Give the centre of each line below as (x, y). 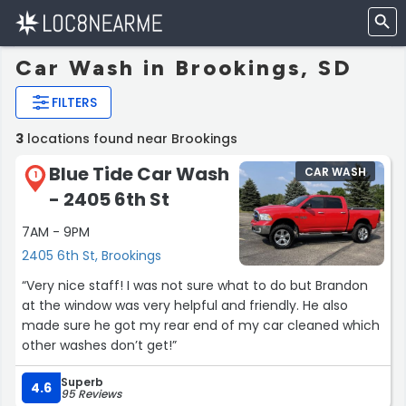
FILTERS (74, 102)
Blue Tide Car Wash (139, 174)
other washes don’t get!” (99, 346)
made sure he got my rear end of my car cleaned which (201, 326)
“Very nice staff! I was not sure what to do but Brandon (195, 286)
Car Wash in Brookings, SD (184, 68)
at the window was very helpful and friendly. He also (185, 306)
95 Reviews (91, 394)
